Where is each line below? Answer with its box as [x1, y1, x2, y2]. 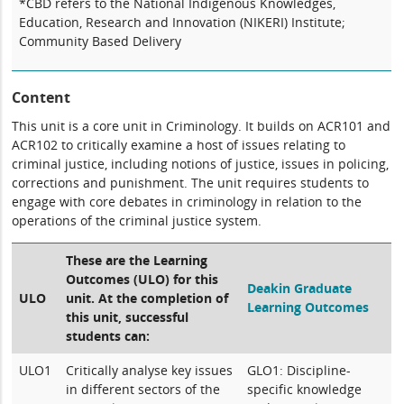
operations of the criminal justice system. [12, 212, 262, 229]
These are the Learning [66, 252, 208, 269]
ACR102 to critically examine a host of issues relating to [12, 136, 346, 153]
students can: [66, 327, 151, 344]
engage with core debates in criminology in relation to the [12, 193, 363, 210]
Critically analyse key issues [66, 362, 234, 379]
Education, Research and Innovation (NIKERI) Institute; [19, 14, 346, 31]
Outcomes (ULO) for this [66, 271, 219, 288]
